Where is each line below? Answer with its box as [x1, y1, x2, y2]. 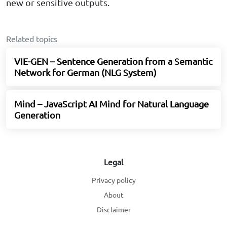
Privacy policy [91, 175, 136, 185]
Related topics [6, 33, 57, 44]
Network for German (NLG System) [14, 67, 157, 78]
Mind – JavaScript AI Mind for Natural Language [14, 98, 209, 109]
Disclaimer [96, 205, 131, 214]
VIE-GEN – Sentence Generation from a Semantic [14, 56, 212, 67]
